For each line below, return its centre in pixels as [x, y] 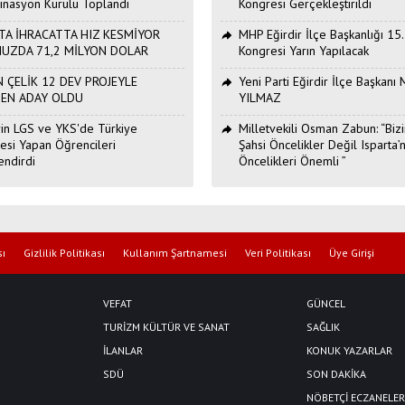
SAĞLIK [323, 326]
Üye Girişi [352, 252]
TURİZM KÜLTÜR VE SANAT [166, 326]
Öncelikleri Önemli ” [292, 160]
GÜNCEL [326, 303]
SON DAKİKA [336, 373]
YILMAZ [260, 97]
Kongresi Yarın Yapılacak [304, 50]
